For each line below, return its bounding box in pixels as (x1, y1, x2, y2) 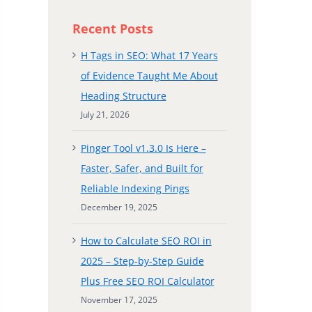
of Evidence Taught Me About (80, 68, 218, 82)
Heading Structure (80, 88, 166, 102)
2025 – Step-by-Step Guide (80, 253, 204, 267)
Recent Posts (72, 19, 153, 37)
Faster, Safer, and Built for (80, 161, 203, 175)
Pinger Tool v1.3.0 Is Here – (80, 141, 206, 155)
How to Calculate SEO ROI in (80, 233, 212, 247)
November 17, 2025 (80, 293, 157, 306)
